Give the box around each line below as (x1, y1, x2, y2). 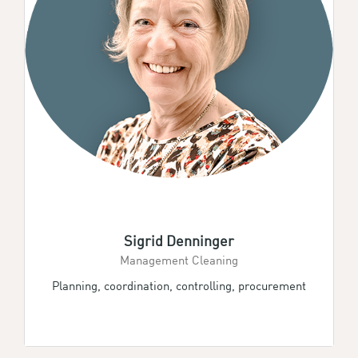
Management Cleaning (120, 251, 238, 268)
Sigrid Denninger (124, 230, 234, 251)
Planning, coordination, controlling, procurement (52, 276, 306, 294)
